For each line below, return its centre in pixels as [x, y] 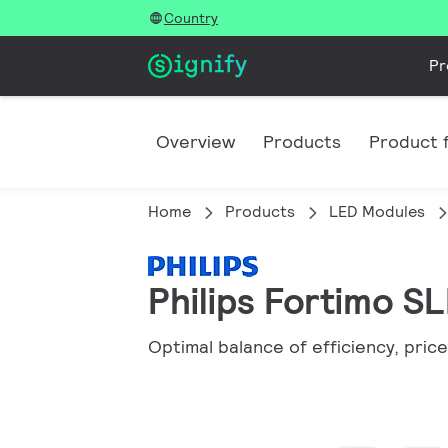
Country [191, 18]
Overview [195, 141]
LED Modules [377, 211]
